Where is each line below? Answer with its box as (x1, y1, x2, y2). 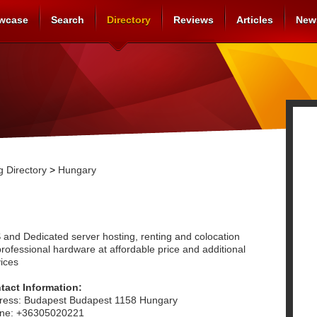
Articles (236, 14, 273, 25)
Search (51, 14, 84, 25)
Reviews (173, 14, 214, 25)
